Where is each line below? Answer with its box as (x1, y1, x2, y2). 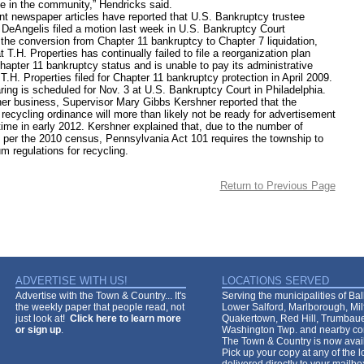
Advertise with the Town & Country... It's (15, 290, 186, 301)
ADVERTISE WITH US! (15, 275, 128, 287)
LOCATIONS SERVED (222, 275, 329, 287)
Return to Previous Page (219, 180, 336, 192)
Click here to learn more (70, 313, 181, 324)
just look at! (15, 313, 70, 324)
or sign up (15, 324, 61, 336)
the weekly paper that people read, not (15, 301, 184, 313)
